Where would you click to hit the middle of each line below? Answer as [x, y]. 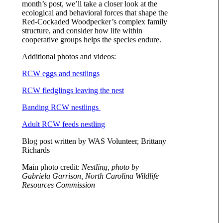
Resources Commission [58, 185]
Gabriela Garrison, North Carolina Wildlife [90, 176]
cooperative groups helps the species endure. [92, 39]
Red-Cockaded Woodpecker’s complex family [95, 21]
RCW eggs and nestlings [61, 73]
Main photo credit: [52, 167]
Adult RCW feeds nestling [63, 124]
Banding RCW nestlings [61, 107]
